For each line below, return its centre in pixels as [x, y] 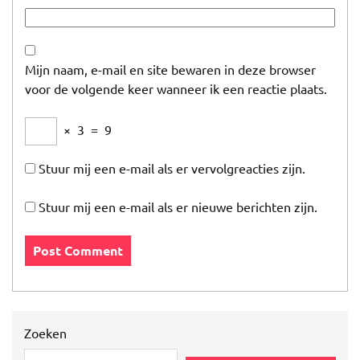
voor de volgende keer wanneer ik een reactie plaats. [176, 88]
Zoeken [45, 333]
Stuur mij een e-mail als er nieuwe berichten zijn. [178, 207]
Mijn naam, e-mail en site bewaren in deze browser [170, 69]
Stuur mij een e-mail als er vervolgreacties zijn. [172, 168]
